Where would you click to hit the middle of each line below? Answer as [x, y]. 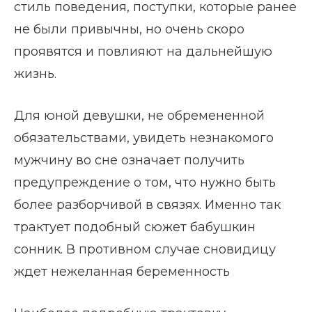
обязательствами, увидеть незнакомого [144, 138]
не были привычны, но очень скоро [129, 30]
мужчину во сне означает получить [129, 161]
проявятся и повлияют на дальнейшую [143, 52]
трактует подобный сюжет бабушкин [135, 227]
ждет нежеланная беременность [122, 272]
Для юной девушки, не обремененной [139, 116]
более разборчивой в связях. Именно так [147, 205]
